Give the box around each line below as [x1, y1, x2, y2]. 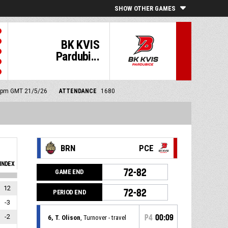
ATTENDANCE [59, 88, 97, 95]
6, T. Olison [48, 214, 81, 222]
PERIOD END [53, 188, 87, 196]
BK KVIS [61, 38, 99, 52]
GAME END [55, 167, 84, 176]
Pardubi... [55, 49, 99, 64]
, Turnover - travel [80, 214, 127, 222]
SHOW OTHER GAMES [115, 5, 176, 12]
